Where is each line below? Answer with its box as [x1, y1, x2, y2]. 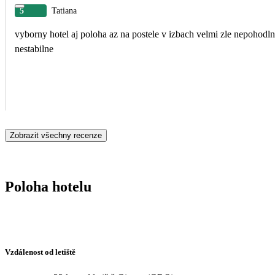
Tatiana [52, 6, 77, 15]
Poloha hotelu [5, 178, 91, 195]
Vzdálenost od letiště [5, 247, 76, 257]
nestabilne [15, 43, 53, 54]
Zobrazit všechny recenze [10, 130, 102, 140]
